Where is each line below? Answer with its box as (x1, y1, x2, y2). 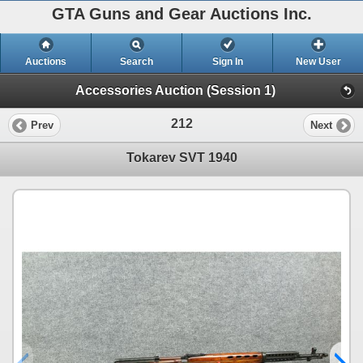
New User (295, 56, 341, 67)
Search (120, 56, 153, 67)
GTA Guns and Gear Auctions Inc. (51, 5, 312, 23)
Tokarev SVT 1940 (126, 151, 237, 165)
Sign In (211, 56, 243, 67)
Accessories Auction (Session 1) (75, 83, 275, 98)
